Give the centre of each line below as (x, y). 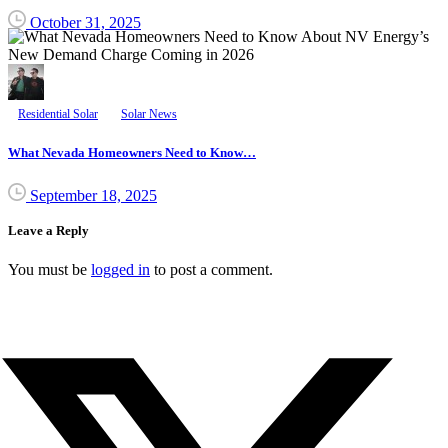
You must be (49, 270)
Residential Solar (58, 114)
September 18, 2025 (93, 195)
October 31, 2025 (85, 23)
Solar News (149, 114)
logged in (120, 270)
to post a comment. (211, 270)
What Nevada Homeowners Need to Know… (132, 152)
